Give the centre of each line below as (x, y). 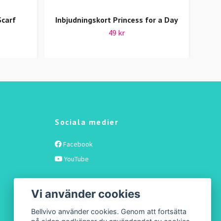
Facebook (77, 144)
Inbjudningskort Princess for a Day (117, 20)
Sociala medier (87, 122)
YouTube (76, 159)
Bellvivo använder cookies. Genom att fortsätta (109, 212)
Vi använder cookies (86, 193)
